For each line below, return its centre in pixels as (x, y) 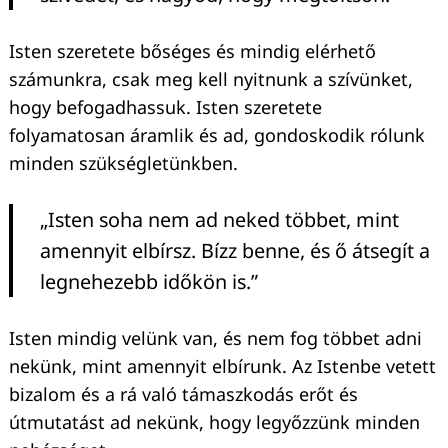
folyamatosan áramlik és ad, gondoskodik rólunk (217, 134)
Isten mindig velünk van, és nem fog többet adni (215, 337)
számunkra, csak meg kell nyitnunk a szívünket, (211, 78)
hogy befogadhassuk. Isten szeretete (165, 106)
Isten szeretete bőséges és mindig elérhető (192, 50)
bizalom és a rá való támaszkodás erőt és (183, 393)
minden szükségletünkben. (123, 162)
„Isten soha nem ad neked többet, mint (219, 219)
